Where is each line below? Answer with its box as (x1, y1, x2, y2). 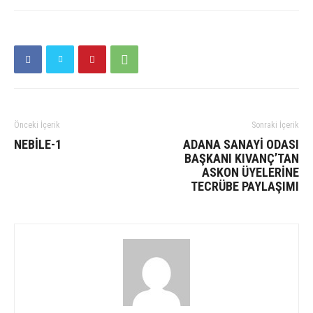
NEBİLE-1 (14, 137, 61, 152)
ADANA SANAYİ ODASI (183, 137, 299, 152)
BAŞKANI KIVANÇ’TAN (184, 151, 299, 166)
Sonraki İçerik (252, 120, 299, 130)
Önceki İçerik (14, 120, 60, 130)
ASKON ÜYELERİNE (202, 165, 299, 180)
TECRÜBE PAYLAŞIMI (191, 179, 299, 194)
